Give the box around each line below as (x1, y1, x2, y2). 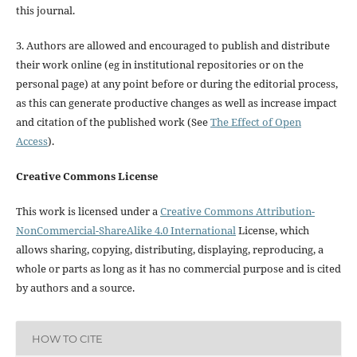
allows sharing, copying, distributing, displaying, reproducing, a (15, 242, 324, 257)
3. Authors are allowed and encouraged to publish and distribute (15, 38, 330, 53)
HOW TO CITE (31, 331, 103, 345)
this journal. (15, 3, 75, 18)
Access (15, 134, 48, 149)
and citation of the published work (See (15, 115, 210, 130)
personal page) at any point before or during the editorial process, (15, 76, 338, 92)
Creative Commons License (15, 169, 158, 184)
